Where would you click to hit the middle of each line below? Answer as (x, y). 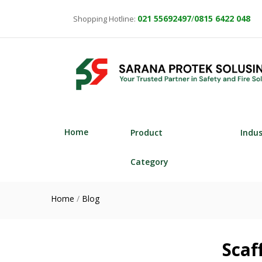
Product (146, 132)
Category (149, 161)
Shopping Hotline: (105, 19)
